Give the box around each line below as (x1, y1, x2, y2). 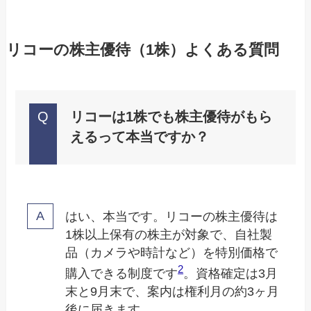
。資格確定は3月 (183, 266, 278, 280)
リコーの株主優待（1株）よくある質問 (6, 41, 279, 58)
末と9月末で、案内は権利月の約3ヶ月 (65, 284, 280, 299)
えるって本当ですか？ (70, 129, 210, 145)
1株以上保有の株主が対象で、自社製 (65, 227, 273, 242)
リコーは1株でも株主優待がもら (70, 109, 273, 125)
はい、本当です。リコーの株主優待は (65, 209, 278, 224)
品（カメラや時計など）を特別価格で (65, 245, 278, 260)
